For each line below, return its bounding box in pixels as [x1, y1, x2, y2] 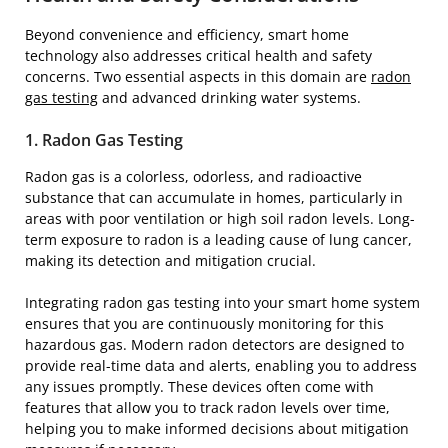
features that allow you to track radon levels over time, [25, 397, 390, 417]
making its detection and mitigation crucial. [25, 250, 316, 270]
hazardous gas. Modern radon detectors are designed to [25, 334, 404, 354]
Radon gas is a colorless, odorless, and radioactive [25, 166, 362, 186]
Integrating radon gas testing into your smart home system [25, 292, 420, 312]
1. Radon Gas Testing [25, 128, 183, 151]
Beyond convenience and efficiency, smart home [25, 24, 349, 44]
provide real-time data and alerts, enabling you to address [25, 355, 417, 375]
